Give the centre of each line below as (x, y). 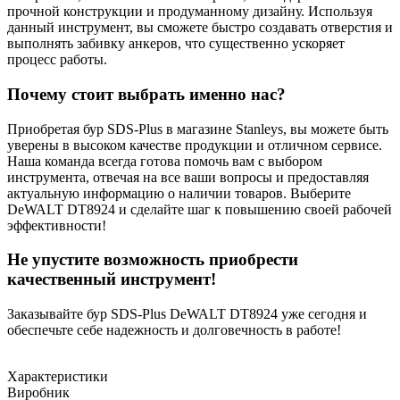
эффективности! (57, 225)
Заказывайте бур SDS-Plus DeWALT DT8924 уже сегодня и (187, 314)
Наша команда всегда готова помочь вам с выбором (165, 161)
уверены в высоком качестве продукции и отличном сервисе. (195, 145)
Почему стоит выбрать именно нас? (146, 94)
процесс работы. (57, 60)
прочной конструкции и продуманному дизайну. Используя (190, 12)
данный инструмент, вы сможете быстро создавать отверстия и (200, 28)
